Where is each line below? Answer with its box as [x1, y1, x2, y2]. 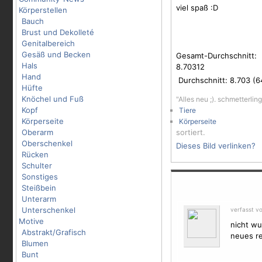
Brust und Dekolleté [22, 27, 94, 37]
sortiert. [176, 127, 205, 137]
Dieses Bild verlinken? [176, 141, 256, 150]
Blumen [22, 239, 49, 248]
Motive [19, 216, 44, 226]
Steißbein [22, 183, 56, 192]
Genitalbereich [22, 39, 75, 48]
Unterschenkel [22, 205, 75, 215]
